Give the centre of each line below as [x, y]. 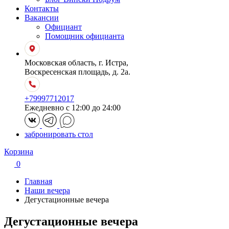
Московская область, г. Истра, [76, 63]
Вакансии [42, 18]
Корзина [19, 152]
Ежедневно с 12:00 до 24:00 [73, 108]
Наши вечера [47, 190]
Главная [38, 181]
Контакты [42, 8]
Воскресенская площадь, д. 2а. [77, 72]
